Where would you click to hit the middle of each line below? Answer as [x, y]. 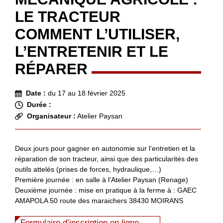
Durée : [39, 104]
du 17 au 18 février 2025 [87, 93]
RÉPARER [51, 69]
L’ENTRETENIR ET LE [92, 51]
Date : [37, 93]
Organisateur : [51, 116]
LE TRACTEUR [68, 16]
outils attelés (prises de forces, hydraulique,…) [88, 169]
